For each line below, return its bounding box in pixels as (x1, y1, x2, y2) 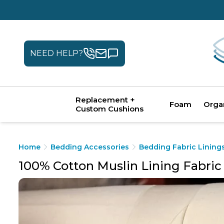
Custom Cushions (75, 104, 143, 113)
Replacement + (75, 95, 135, 104)
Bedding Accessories (50, 142, 129, 151)
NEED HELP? (30, 48, 83, 58)
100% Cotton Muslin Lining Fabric (18, 158, 221, 173)
